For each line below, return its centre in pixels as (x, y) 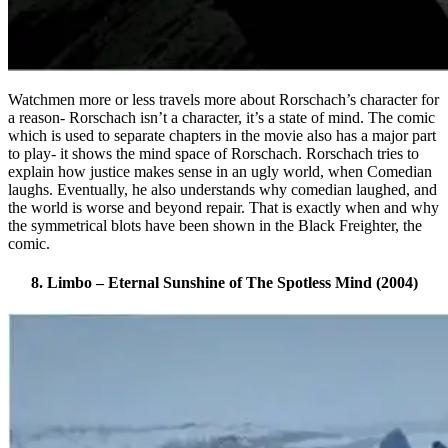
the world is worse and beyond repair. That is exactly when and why (223, 207)
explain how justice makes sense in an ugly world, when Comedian (220, 171)
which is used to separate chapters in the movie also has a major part (222, 135)
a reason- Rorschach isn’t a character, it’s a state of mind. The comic (221, 117)
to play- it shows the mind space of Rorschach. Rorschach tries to (213, 153)
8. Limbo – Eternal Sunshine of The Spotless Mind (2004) (224, 283)
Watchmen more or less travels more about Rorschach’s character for (223, 99)
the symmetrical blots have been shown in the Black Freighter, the (215, 225)
